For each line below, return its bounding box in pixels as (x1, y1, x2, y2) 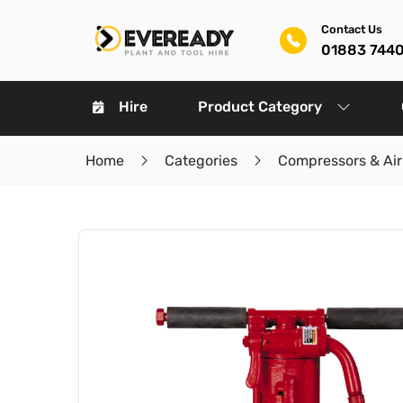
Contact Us (320, 22, 382, 36)
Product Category (198, 98, 322, 115)
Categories (164, 152, 237, 169)
